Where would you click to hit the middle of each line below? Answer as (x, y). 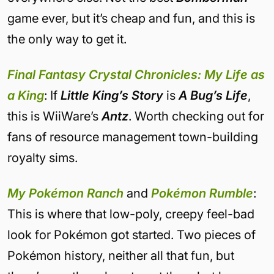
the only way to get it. (68, 39)
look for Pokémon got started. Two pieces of (131, 235)
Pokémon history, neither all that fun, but (121, 256)
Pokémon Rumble (202, 193)
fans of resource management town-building (133, 137)
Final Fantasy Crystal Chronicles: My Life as (136, 75)
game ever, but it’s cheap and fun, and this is (131, 18)
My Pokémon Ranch (65, 193)
